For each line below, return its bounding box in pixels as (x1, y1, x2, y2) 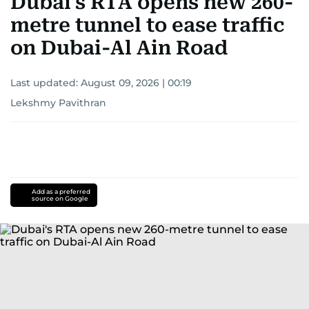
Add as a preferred (31, 188, 90, 195)
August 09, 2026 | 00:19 (81, 77, 192, 89)
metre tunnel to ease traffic (10, 14, 285, 37)
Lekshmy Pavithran (10, 97, 106, 109)
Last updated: (10, 77, 81, 89)
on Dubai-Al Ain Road (10, 37, 228, 59)
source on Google (31, 195, 88, 202)
